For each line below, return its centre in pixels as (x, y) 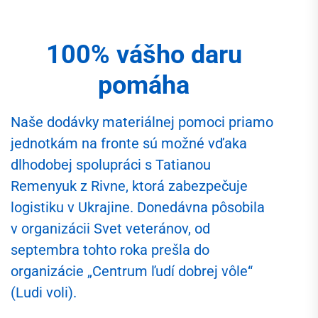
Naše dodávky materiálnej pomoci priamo (142, 122)
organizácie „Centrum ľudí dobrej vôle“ (132, 272)
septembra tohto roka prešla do (110, 250)
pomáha (144, 86)
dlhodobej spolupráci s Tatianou (111, 165)
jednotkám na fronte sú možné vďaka (129, 144)
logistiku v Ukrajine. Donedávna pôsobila (138, 208)
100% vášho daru (144, 55)
